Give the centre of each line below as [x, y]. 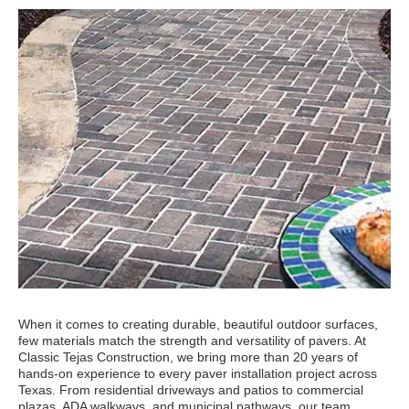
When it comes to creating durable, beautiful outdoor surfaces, [198, 324]
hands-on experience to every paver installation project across [198, 373]
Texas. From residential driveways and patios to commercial [191, 390]
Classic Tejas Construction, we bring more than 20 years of [188, 357]
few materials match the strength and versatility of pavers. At [192, 341]
